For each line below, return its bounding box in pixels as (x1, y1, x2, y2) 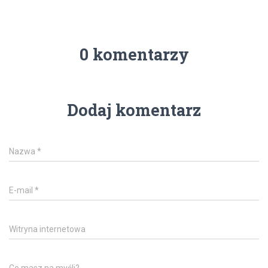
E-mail (9, 185, 35, 195)
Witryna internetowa (9, 224, 86, 234)
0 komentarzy (79, 44, 189, 65)
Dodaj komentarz (67, 99, 201, 120)
